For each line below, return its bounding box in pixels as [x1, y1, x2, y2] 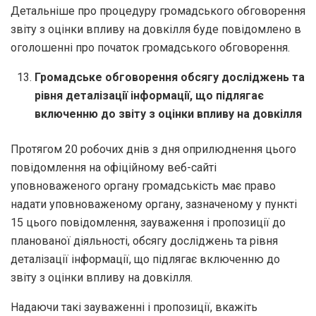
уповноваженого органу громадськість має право [11, 178, 276, 193]
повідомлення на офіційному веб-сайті [11, 160, 217, 174]
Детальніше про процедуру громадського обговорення [11, 4, 305, 18]
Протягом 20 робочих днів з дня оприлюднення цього [11, 142, 296, 156]
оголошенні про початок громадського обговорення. [11, 40, 290, 54]
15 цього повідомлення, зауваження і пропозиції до [11, 215, 286, 229]
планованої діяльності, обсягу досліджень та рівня [11, 233, 278, 248]
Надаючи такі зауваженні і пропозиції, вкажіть [11, 300, 257, 314]
